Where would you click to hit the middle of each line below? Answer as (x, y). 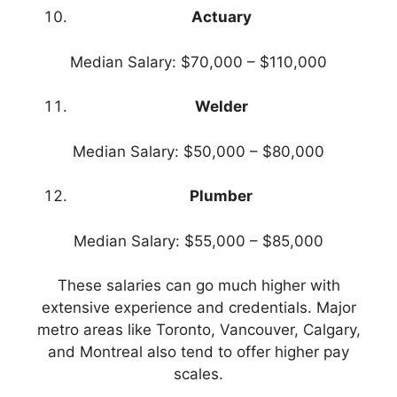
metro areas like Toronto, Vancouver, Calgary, (198, 330)
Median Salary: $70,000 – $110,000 (198, 62)
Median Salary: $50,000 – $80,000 (198, 151)
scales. (198, 374)
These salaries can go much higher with (198, 286)
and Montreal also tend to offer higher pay (198, 352)
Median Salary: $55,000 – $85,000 (198, 241)
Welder (221, 107)
